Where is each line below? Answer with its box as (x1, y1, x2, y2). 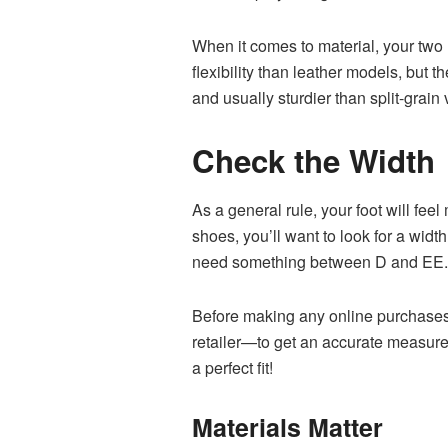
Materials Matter (192, 409, 383, 446)
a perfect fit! (192, 356, 273, 380)
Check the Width (192, 137, 435, 183)
